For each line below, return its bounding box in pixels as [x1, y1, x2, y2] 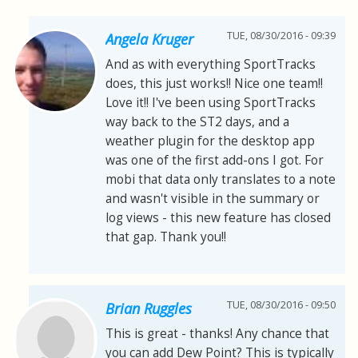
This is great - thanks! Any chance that [105, 325, 329, 343]
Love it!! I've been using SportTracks [105, 94, 316, 112]
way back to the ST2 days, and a [105, 113, 289, 131]
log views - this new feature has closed [105, 209, 331, 227]
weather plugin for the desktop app [105, 133, 315, 150]
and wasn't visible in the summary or [105, 190, 320, 208]
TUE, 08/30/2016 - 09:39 [227, 29, 336, 43]
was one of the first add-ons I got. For [105, 152, 324, 169]
